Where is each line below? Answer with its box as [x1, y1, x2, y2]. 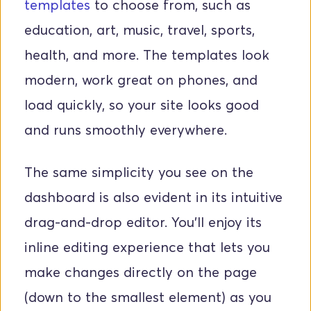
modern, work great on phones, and [24, 72, 258, 89]
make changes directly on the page [24, 264, 257, 281]
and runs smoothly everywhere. [24, 121, 227, 139]
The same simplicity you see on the [24, 164, 253, 181]
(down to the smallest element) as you [24, 289, 271, 306]
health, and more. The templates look [24, 47, 269, 64]
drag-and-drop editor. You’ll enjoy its [24, 214, 262, 231]
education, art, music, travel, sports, [24, 22, 255, 39]
